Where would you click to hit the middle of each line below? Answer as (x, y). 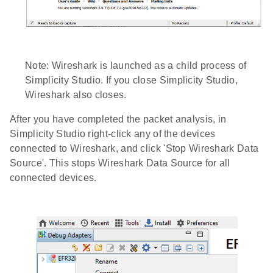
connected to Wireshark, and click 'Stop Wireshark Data (134, 148)
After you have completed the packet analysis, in (118, 119)
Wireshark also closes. (76, 95)
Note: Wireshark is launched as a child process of (136, 66)
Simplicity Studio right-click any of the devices (113, 134)
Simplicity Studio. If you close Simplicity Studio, (131, 80)
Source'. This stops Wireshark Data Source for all (120, 163)
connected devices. (53, 178)
